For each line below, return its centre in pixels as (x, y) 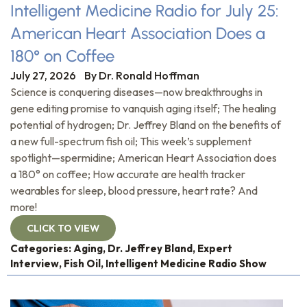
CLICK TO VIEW (63, 228)
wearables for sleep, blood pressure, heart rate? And (134, 190)
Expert (215, 248)
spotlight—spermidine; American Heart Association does (144, 157)
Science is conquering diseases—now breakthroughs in (136, 91)
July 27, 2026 (43, 75)
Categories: (42, 248)
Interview (35, 263)
